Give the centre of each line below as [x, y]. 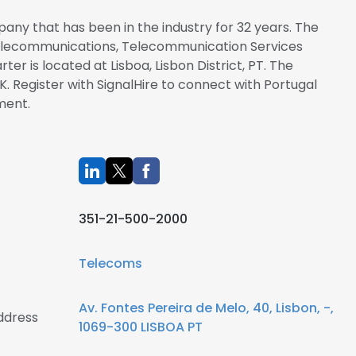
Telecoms [110, 263]
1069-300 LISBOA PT [141, 327]
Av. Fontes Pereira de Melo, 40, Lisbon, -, [206, 308]
